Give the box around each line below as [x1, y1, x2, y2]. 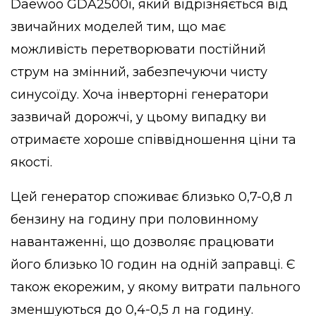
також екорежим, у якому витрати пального [11, 279, 300, 296]
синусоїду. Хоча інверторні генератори [11, 87, 269, 103]
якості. [11, 154, 52, 171]
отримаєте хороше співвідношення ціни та [11, 132, 296, 148]
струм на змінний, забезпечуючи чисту [11, 64, 267, 80]
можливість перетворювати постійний [11, 42, 266, 58]
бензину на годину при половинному [11, 212, 258, 228]
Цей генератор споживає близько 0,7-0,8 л [11, 189, 293, 205]
